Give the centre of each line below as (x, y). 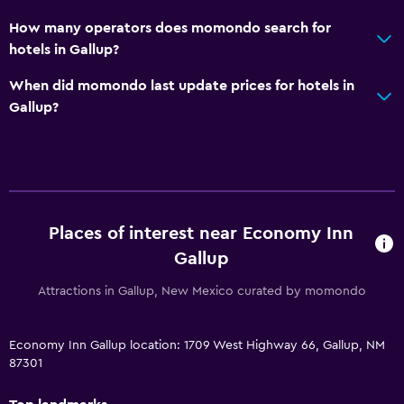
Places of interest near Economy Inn (202, 233)
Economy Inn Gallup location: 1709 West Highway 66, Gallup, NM (197, 345)
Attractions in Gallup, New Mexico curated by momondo (202, 291)
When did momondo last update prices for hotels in (182, 85)
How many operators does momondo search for (170, 28)
